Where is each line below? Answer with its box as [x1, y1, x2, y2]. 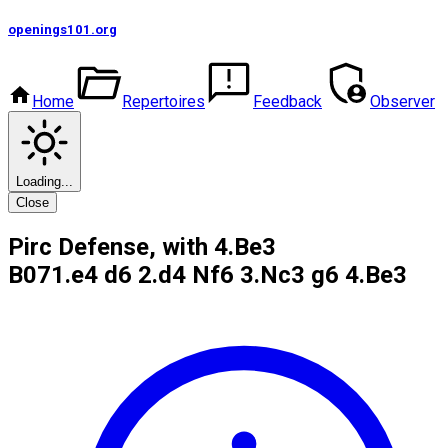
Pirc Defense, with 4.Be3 [8, 233, 276, 262]
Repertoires [122, 92, 205, 112]
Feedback [253, 92, 322, 112]
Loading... [16, 174, 73, 190]
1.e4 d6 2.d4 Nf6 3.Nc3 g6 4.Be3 [51, 261, 407, 290]
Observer [370, 92, 435, 112]
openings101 [8, 22, 91, 38]
